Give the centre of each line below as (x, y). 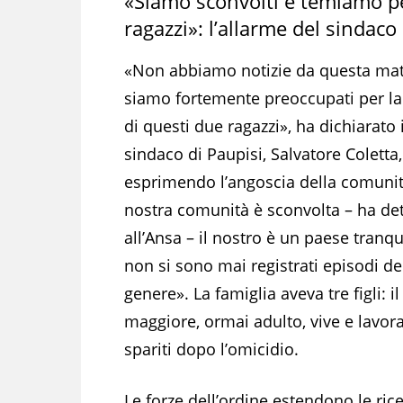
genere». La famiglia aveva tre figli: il (262, 293)
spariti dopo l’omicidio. (211, 349)
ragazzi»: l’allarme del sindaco (260, 27)
